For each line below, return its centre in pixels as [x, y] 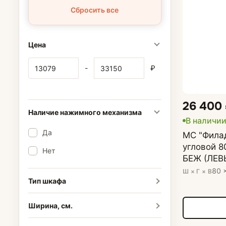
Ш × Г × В [197, 171]
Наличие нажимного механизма [85, 112]
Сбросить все [95, 10]
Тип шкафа [47, 181]
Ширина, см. [50, 205]
